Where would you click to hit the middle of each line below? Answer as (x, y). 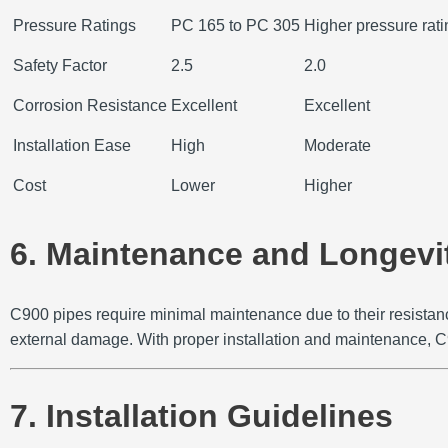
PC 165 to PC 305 (235, 26)
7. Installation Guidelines (201, 416)
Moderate (337, 146)
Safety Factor (60, 66)
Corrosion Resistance (90, 106)
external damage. (71, 339)
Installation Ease (72, 146)
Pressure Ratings (74, 26)
